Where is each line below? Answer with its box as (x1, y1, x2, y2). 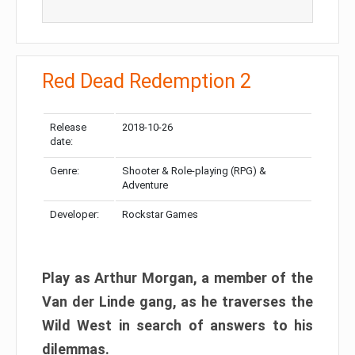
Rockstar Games (122, 208, 198, 220)
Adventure (122, 178, 168, 191)
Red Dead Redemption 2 (42, 69, 251, 93)
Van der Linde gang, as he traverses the (42, 292, 313, 310)
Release (50, 120, 86, 133)
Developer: (50, 208, 99, 220)
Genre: (50, 164, 79, 177)
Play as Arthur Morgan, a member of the (42, 269, 313, 286)
